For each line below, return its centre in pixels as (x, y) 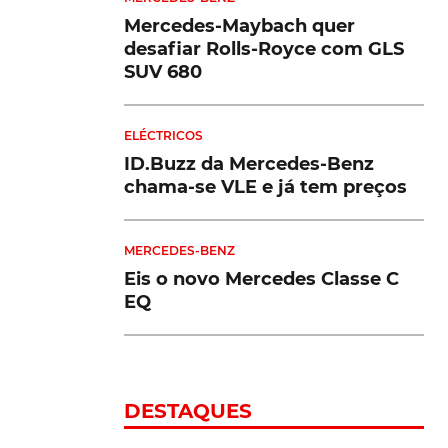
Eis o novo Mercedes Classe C (261, 278)
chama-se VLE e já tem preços (265, 186)
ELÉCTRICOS (163, 135)
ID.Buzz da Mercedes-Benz (249, 163)
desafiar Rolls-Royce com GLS (264, 48)
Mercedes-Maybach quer (239, 25)
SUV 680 (163, 71)
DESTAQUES (188, 410)
